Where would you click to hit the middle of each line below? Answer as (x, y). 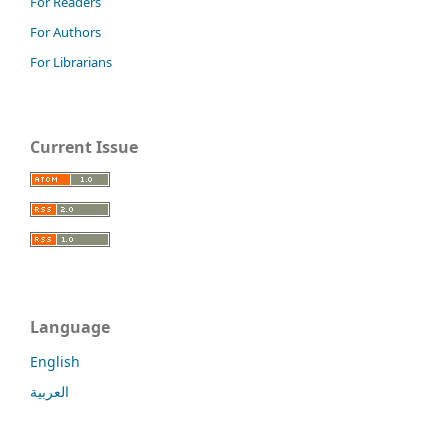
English (55, 361)
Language (70, 326)
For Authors (65, 32)
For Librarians (71, 62)
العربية (49, 391)
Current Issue (84, 147)
